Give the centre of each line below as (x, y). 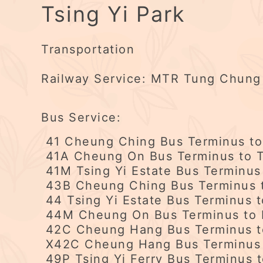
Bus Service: (81, 117)
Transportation (88, 49)
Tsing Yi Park (113, 14)
